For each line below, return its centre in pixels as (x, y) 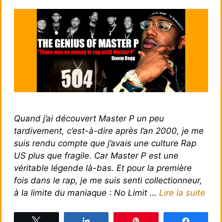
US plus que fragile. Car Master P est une (96, 156)
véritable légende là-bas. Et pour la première (103, 168)
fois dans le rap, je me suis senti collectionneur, (108, 181)
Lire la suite (182, 193)
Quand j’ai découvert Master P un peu (89, 119)
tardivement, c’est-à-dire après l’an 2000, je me (109, 131)
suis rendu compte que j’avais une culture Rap (105, 143)
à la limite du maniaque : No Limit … (86, 193)
